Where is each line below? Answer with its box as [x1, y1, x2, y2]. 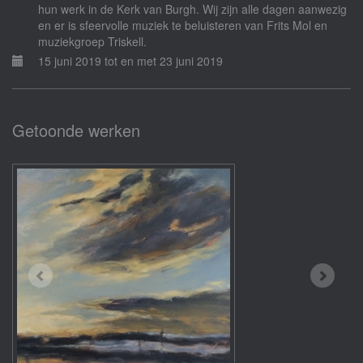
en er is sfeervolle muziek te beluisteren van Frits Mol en [38, 17, 327, 33]
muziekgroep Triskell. [38, 33, 147, 49]
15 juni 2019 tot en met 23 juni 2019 [38, 53, 223, 69]
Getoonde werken [12, 118, 140, 142]
